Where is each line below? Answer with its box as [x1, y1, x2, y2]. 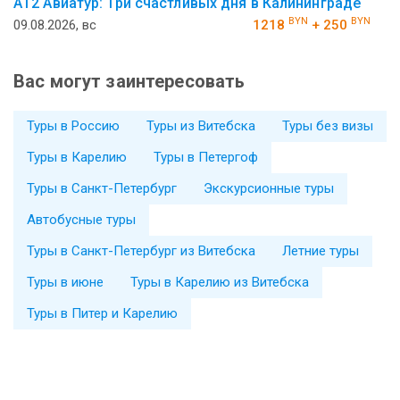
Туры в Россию [27, 117, 120, 134]
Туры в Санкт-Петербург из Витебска [27, 242, 255, 259]
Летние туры [282, 242, 359, 259]
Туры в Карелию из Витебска [130, 273, 309, 290]
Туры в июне [27, 273, 104, 290]
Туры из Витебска [146, 117, 255, 134]
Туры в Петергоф [154, 148, 258, 165]
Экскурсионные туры [204, 179, 334, 196]
